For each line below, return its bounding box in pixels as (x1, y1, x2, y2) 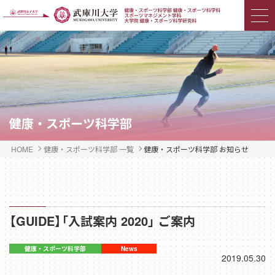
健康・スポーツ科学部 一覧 (43, 143, 134, 154)
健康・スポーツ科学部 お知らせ (144, 143, 249, 154)
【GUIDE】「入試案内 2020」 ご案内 (9, 211, 195, 230)
